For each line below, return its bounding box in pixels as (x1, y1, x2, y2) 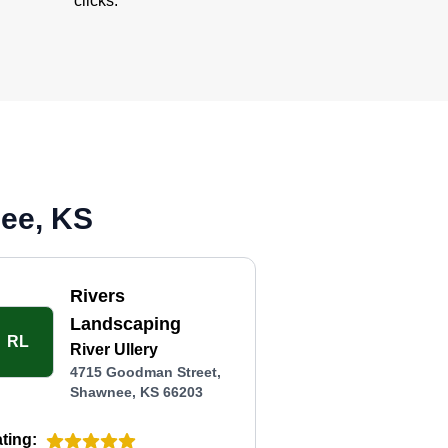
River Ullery (70, 341, 159, 358)
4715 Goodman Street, (70, 364, 222, 380)
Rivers (70, 286, 126, 306)
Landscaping (70, 314, 182, 334)
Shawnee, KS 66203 (70, 384, 204, 400)
